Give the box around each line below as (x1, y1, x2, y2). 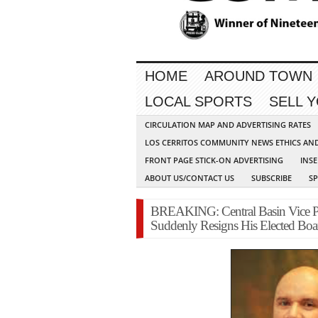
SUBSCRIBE (251, 172, 292, 184)
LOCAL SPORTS (145, 94, 252, 110)
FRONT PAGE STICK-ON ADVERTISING (145, 155, 283, 166)
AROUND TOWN (204, 68, 312, 84)
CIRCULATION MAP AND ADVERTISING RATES (145, 119, 311, 131)
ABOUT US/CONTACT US (145, 172, 234, 184)
